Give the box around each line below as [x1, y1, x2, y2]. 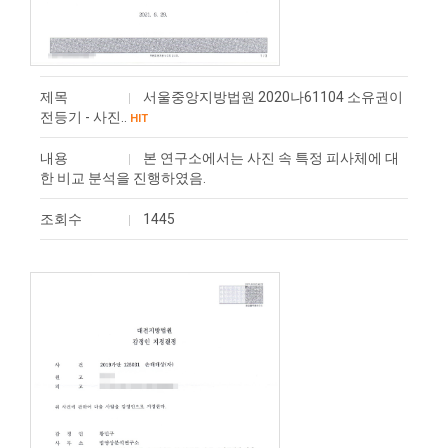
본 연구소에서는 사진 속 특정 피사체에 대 [143, 150, 399, 166]
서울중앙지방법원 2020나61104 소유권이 [143, 89, 403, 105]
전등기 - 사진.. [40, 109, 127, 125]
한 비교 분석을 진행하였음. [40, 170, 206, 186]
